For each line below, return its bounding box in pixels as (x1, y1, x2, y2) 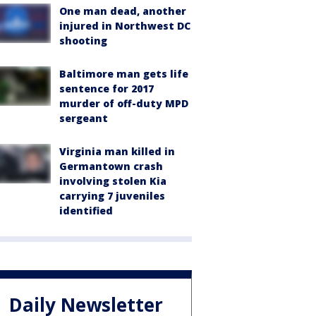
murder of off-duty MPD (59, 97, 188, 110)
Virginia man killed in (59, 145, 175, 158)
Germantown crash (59, 159, 163, 173)
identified (59, 204, 113, 217)
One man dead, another (59, 4, 186, 18)
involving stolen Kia (59, 174, 166, 188)
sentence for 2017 (59, 82, 154, 95)
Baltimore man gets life (59, 67, 188, 80)
